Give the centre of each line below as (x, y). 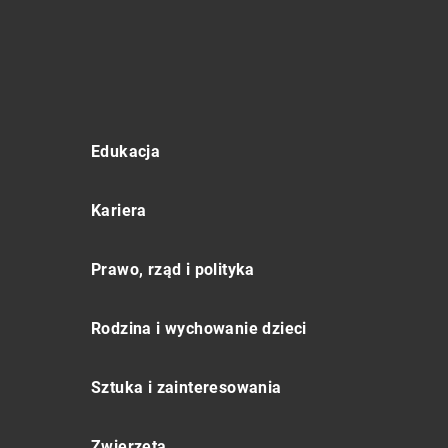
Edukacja (126, 151)
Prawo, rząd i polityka (173, 269)
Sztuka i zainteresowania (186, 387)
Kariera (119, 210)
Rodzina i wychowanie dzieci (199, 328)
